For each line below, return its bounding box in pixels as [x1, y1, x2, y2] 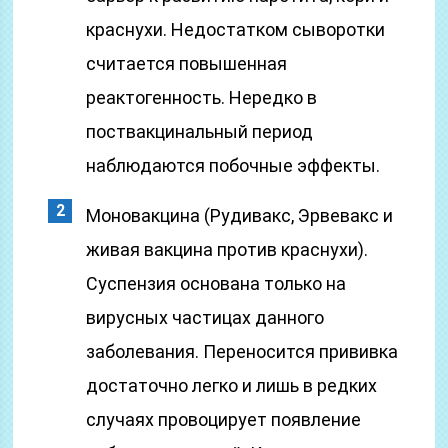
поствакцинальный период [86, 121, 314, 142]
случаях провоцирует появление [86, 409, 362, 430]
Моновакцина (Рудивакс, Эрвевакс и [86, 205, 394, 226]
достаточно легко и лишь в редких [86, 375, 378, 396]
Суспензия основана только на [86, 273, 347, 294]
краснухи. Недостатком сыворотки [86, 19, 386, 40]
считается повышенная [86, 53, 288, 74]
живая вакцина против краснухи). [86, 239, 369, 260]
